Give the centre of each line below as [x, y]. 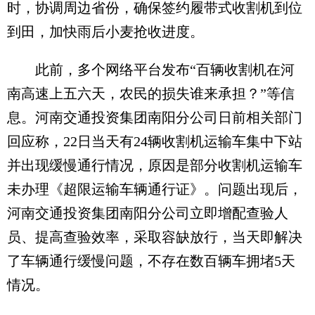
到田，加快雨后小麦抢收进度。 [105, 32]
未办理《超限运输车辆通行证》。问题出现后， [155, 189]
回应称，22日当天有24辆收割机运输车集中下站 [155, 141]
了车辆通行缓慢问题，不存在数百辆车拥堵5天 [151, 261]
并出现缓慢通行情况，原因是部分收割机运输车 [155, 165]
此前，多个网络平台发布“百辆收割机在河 [151, 70]
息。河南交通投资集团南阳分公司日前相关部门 [155, 117]
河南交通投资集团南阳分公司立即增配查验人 [148, 213]
